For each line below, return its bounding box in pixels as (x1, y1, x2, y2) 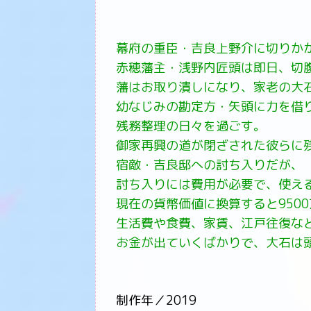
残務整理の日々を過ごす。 (116, 117, 266, 135)
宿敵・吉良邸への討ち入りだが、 (116, 156, 303, 174)
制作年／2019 (116, 292, 196, 309)
